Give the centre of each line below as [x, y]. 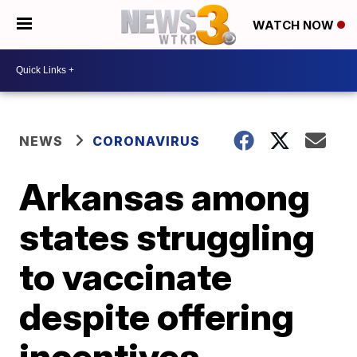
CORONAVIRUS [147, 141]
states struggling [167, 236]
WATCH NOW [295, 25]
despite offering [157, 316]
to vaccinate [126, 276]
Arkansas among [165, 196]
